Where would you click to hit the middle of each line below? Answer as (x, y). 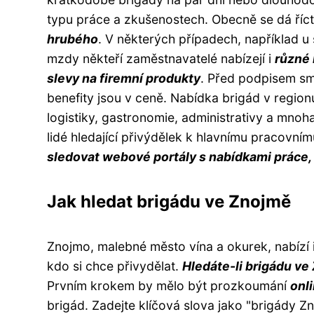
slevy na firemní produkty (124, 78)
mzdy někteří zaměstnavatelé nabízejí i (161, 58)
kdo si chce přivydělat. (115, 266)
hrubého (73, 39)
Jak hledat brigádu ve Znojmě (169, 201)
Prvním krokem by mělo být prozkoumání (169, 285)
